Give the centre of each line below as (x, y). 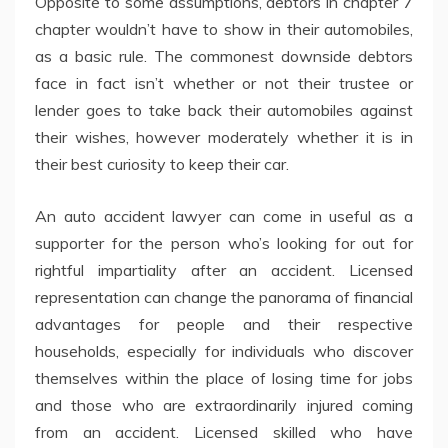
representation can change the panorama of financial (224, 297)
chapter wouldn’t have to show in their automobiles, (224, 29)
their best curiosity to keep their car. (162, 164)
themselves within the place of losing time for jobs (224, 378)
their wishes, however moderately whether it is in (224, 137)
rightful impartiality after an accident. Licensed (224, 270)
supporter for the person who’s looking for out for (224, 243)
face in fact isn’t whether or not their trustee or (224, 83)
